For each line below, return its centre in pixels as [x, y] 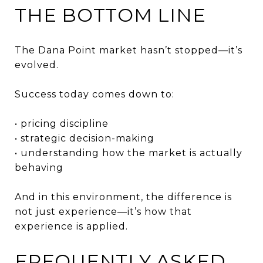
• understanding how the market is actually [129, 153]
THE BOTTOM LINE [110, 15]
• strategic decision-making [85, 138]
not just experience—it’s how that [103, 211]
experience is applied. [71, 226]
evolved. [37, 65]
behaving [39, 167]
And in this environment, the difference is [123, 197]
